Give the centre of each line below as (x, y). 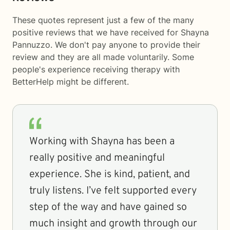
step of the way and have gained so (108, 207)
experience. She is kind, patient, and (110, 175)
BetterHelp (33, 82)
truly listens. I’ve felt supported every (113, 191)
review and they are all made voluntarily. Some (103, 57)
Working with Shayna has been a (102, 142)
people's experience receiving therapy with (96, 69)
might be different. (91, 82)
